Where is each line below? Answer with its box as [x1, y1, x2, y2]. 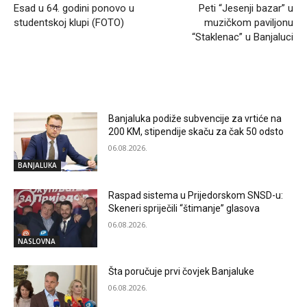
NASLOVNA [18, 236, 56, 247]
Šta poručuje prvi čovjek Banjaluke [108, 266, 255, 278]
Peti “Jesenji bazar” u [198, 1, 293, 14]
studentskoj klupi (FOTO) [14, 16, 124, 29]
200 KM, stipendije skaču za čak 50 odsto [108, 125, 284, 137]
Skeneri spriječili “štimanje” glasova [108, 202, 260, 214]
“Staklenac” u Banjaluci [191, 30, 293, 43]
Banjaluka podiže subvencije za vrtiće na [108, 112, 282, 124]
